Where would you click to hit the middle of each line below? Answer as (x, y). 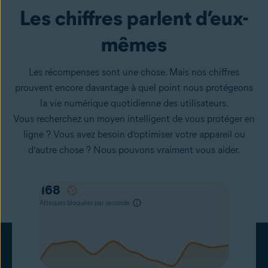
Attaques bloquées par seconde (85, 203)
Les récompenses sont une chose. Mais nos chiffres (134, 72)
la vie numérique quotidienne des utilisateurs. (134, 103)
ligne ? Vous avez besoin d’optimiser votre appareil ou (134, 134)
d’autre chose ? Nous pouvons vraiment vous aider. (134, 150)
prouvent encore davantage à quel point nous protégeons (134, 88)
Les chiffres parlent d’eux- (134, 18)
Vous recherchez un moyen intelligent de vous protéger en (134, 119)
